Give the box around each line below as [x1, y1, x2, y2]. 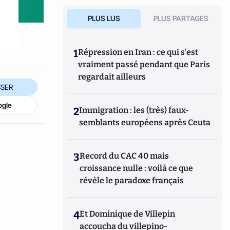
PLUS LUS [87, 14, 120, 23]
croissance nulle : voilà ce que [80, 163, 194, 173]
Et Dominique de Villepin [80, 209, 176, 219]
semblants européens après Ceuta [79, 118, 211, 127]
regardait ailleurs [78, 72, 146, 82]
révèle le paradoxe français [80, 176, 184, 185]
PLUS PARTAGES [154, 14, 209, 23]
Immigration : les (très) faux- [79, 105, 189, 115]
